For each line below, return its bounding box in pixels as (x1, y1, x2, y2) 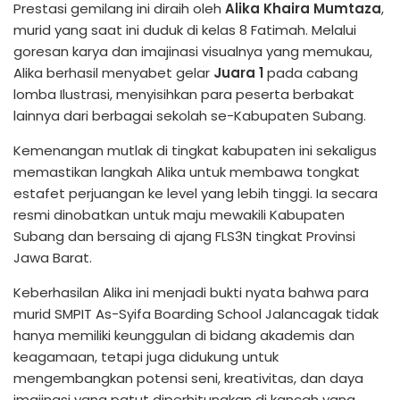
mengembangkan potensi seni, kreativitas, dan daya (13, 369, 363, 387)
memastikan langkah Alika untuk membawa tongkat (13, 162, 360, 181)
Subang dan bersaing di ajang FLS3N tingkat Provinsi (13, 227, 355, 246)
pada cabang (263, 63, 358, 82)
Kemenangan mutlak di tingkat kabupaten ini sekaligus (13, 141, 377, 160)
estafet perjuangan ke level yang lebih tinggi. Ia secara (13, 184, 378, 203)
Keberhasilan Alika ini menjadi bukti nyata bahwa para (13, 283, 369, 302)
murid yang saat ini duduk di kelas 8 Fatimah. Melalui (13, 21, 356, 39)
